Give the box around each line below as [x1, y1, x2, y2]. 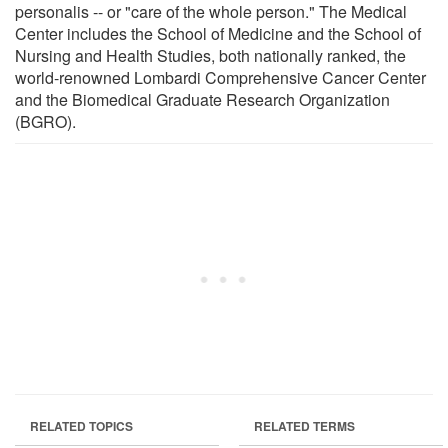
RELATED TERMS [254, 416, 355, 435]
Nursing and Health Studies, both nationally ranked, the [15, 43, 406, 67]
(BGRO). [15, 109, 76, 133]
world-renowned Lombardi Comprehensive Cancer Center [15, 65, 426, 89]
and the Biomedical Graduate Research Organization [15, 87, 390, 111]
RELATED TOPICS [30, 416, 133, 435]
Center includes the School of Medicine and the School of [15, 21, 421, 45]
